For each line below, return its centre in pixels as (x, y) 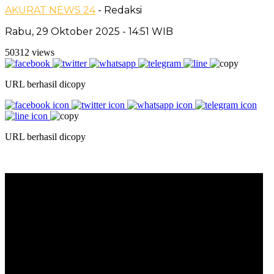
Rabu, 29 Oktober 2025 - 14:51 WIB (89, 31)
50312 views (30, 52)
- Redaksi (120, 10)
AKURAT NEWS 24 (50, 10)
